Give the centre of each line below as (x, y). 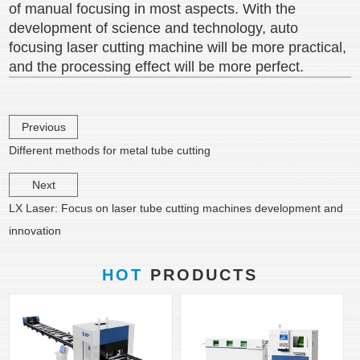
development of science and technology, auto (154, 28)
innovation (35, 231)
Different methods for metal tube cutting (110, 150)
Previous (43, 127)
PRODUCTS (200, 275)
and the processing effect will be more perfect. (157, 67)
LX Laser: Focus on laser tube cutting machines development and (176, 208)
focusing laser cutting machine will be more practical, (178, 47)
